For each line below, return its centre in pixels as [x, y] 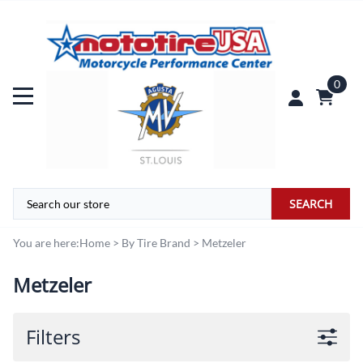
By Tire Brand [156, 242]
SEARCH [311, 204]
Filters [53, 336]
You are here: [46, 242]
